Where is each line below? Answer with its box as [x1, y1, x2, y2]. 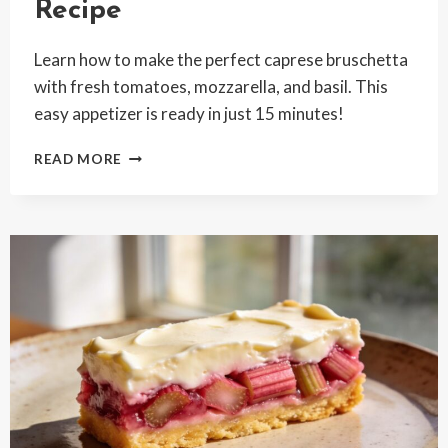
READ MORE [33, 151, 123, 168]
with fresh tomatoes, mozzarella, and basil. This [33, 76, 388, 98]
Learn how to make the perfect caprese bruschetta [33, 49, 408, 71]
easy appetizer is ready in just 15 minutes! [33, 103, 344, 125]
